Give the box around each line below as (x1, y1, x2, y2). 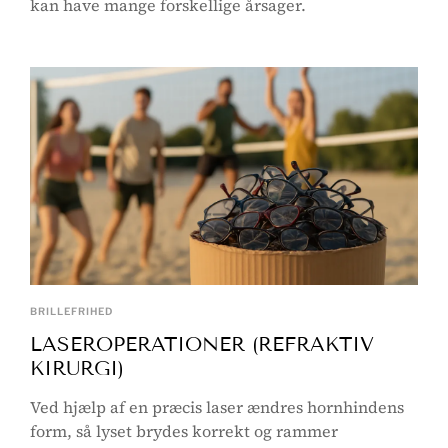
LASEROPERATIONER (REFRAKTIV (30, 331, 374, 356)
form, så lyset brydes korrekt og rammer (30, 419, 338, 442)
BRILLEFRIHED (30, 304, 113, 317)
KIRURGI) (30, 355, 124, 380)
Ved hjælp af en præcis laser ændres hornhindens (30, 395, 404, 418)
